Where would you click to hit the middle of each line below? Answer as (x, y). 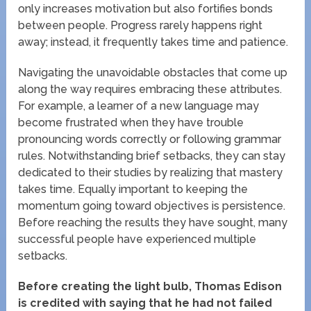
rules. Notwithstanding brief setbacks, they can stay (152, 156)
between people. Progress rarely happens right (141, 26)
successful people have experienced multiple (137, 239)
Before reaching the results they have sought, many (153, 223)
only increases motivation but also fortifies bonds (146, 9)
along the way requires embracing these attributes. (150, 90)
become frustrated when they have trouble (131, 123)
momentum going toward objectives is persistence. (152, 206)
